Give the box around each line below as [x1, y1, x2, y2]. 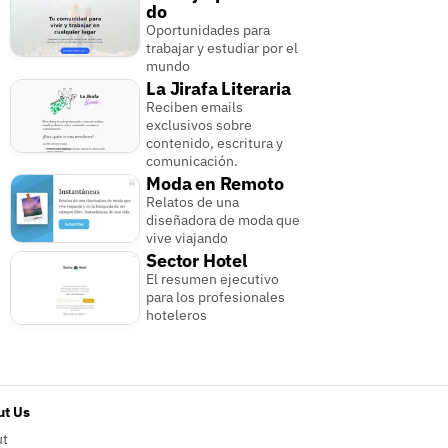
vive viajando [146, 229, 229, 248]
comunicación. [146, 152, 239, 171]
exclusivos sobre [146, 116, 253, 135]
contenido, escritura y [146, 134, 284, 153]
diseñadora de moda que [146, 211, 301, 230]
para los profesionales [146, 288, 286, 307]
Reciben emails [146, 98, 244, 117]
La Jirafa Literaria [146, 77, 291, 101]
